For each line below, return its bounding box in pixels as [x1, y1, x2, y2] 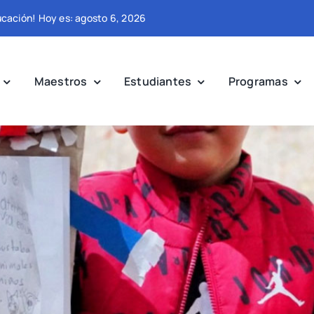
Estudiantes [123, 74, 192, 90]
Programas [228, 74, 288, 90]
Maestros [34, 74, 88, 90]
